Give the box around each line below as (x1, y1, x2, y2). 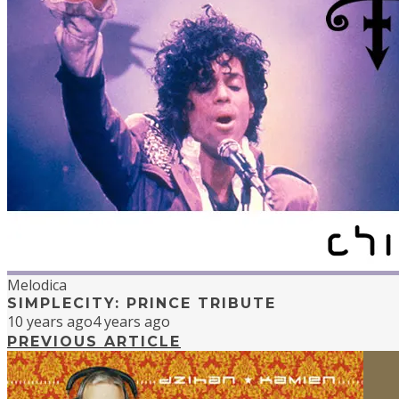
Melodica (7, 275, 67, 296)
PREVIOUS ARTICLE (7, 333, 181, 351)
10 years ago (7, 312, 93, 332)
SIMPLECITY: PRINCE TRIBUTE (7, 295, 276, 313)
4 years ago (93, 312, 170, 332)
